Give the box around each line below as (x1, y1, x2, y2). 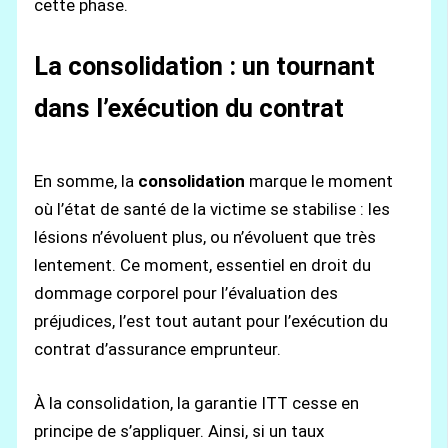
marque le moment (245, 171, 394, 192)
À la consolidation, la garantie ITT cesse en (34, 392, 360, 413)
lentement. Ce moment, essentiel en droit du (34, 255, 372, 276)
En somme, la (34, 171, 139, 192)
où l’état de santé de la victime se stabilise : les (34, 199, 391, 220)
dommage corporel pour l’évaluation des (34, 283, 339, 304)
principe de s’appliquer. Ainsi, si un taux (34, 420, 325, 441)
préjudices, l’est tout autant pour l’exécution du (34, 311, 389, 332)
